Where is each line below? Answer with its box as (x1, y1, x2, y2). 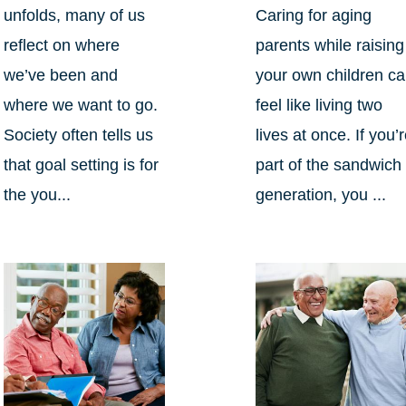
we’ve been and (3, 66, 118, 85)
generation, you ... (256, 186, 387, 205)
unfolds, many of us (3, 6, 145, 25)
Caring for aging (256, 6, 372, 25)
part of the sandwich (256, 156, 402, 175)
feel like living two (256, 96, 383, 115)
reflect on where (3, 36, 120, 55)
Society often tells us (3, 126, 153, 145)
